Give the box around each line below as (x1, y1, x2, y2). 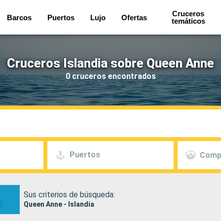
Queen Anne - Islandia (24, 200, 95, 208)
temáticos (171, 17, 205, 25)
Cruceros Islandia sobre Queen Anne (7, 56, 214, 71)
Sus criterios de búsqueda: (24, 189, 115, 199)
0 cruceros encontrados (65, 71, 156, 81)
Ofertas (121, 13, 147, 22)
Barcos (6, 13, 32, 22)
